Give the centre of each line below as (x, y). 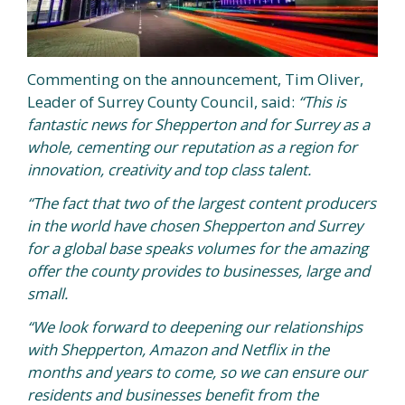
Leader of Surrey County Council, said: (163, 101)
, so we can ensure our (290, 372)
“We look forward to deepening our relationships (195, 326)
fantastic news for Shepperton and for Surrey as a (198, 124)
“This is (322, 101)
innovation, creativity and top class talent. (171, 169)
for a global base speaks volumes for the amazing (198, 248)
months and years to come (120, 372)
